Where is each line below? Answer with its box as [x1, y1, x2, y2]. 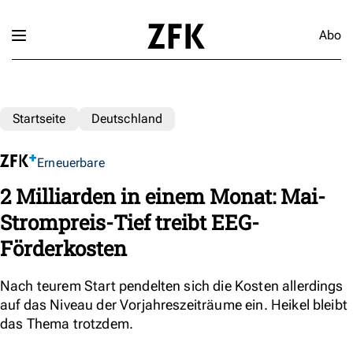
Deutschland [91, 110, 163, 126]
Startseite [13, 110, 66, 126]
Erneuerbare [37, 154, 105, 170]
